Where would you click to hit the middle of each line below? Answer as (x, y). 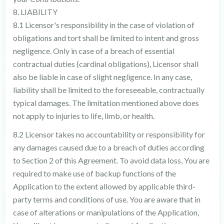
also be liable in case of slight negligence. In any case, (102, 77)
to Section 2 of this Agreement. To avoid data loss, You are (111, 160)
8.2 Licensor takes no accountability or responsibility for (109, 134)
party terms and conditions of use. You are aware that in (106, 199)
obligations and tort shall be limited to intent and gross (106, 38)
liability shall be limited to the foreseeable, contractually (108, 90)
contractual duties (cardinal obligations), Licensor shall (105, 64)
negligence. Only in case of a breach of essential (93, 51)
